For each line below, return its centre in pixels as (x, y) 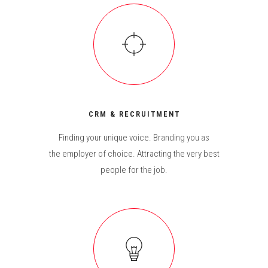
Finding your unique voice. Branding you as (134, 138)
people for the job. (134, 170)
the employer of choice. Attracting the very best (134, 154)
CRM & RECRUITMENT (134, 114)
